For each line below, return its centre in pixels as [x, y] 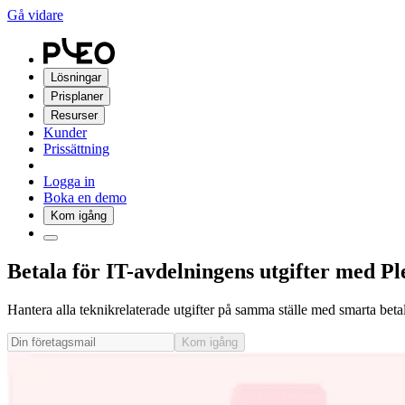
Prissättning [76, 149]
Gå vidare [35, 15]
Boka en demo [85, 198]
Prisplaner [77, 96]
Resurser [74, 115]
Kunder [65, 132]
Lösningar [76, 77]
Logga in [69, 181]
